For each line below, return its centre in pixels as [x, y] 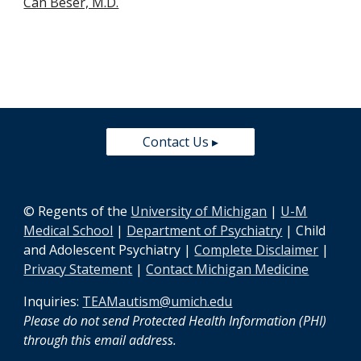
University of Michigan [199, 211]
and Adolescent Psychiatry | [109, 250]
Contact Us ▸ [180, 142]
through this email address [99, 340]
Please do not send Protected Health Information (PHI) [175, 321]
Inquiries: [53, 301]
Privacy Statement [78, 269]
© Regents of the [77, 211]
